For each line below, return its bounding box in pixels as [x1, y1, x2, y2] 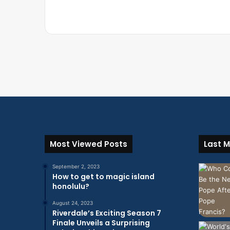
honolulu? [52, 181, 89, 191]
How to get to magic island [52, 171, 155, 182]
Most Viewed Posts [50, 139, 127, 149]
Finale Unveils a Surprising [52, 218, 150, 228]
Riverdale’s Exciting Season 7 [52, 208, 161, 218]
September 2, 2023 [52, 163, 100, 169]
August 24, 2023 [52, 200, 93, 206]
